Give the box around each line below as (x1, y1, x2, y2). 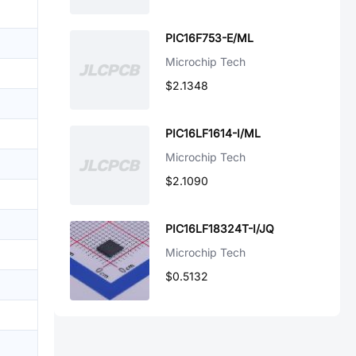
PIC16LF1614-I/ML (165, 126, 261, 140)
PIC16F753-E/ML (165, 31, 253, 44)
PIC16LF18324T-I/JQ (165, 222, 274, 235)
